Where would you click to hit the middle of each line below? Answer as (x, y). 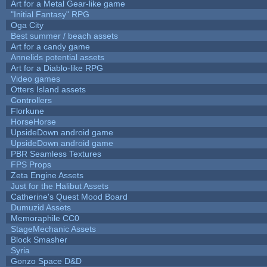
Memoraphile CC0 (45, 218)
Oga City (27, 25)
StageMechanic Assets (53, 229)
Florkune (27, 111)
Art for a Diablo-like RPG (57, 68)
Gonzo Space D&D (46, 261)
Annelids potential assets (57, 57)
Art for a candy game (50, 46)
